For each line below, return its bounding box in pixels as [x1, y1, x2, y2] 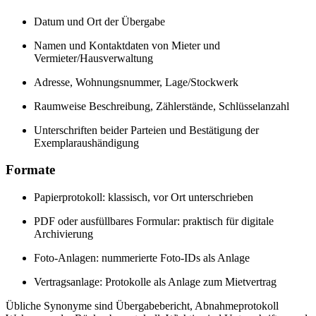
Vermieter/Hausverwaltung [34, 51, 153, 64]
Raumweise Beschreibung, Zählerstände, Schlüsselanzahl [34, 99, 289, 112]
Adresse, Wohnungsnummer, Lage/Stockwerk [34, 75, 238, 88]
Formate [6, 162, 55, 178]
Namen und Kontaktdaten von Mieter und [34, 39, 220, 51]
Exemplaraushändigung [34, 136, 139, 149]
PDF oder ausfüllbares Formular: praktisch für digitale [34, 215, 274, 228]
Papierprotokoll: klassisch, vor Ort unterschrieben [34, 191, 253, 204]
